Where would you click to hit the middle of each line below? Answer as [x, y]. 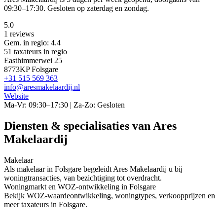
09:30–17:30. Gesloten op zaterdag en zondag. [76, 8]
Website [16, 96]
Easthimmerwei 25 [33, 61]
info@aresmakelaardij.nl [42, 87]
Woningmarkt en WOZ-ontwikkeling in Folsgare [80, 186]
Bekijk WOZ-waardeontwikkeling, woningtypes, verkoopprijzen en [110, 195]
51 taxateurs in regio [36, 52]
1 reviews [19, 34]
